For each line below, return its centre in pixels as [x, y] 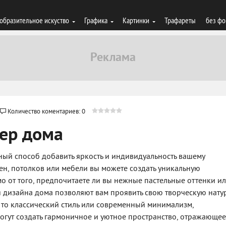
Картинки [136, 20]
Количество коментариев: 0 [46, 112]
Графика [96, 20]
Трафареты [180, 20]
